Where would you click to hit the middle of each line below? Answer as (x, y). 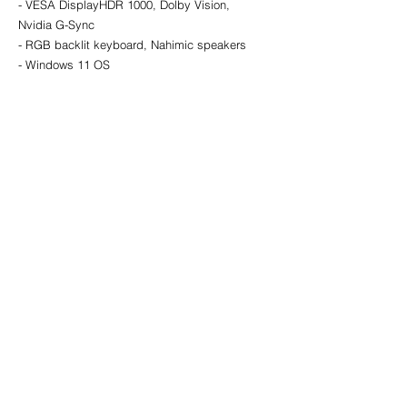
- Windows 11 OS (64, 65)
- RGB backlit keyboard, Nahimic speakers (132, 45)
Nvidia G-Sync (56, 25)
